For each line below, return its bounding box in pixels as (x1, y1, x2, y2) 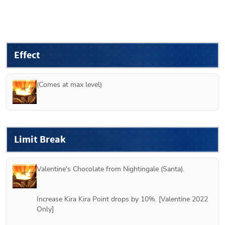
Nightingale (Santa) (123, 164, 183, 174)
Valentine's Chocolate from (37, 164, 123, 174)
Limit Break (14, 132, 66, 146)
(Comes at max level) (37, 79, 102, 89)
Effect (14, 48, 40, 62)
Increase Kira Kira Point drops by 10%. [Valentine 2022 (37, 194, 208, 204)
